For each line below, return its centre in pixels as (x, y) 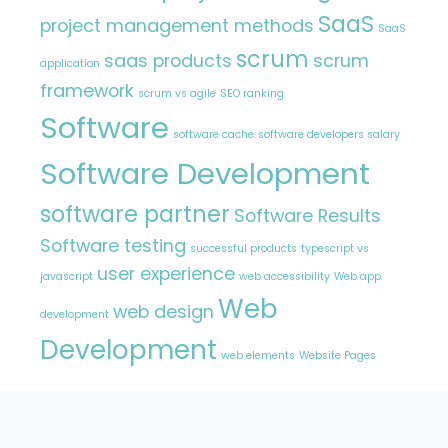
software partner (135, 214)
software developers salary (329, 134)
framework (87, 90)
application (70, 63)
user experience (166, 273)
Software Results (307, 215)
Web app (357, 276)
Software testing (113, 245)
